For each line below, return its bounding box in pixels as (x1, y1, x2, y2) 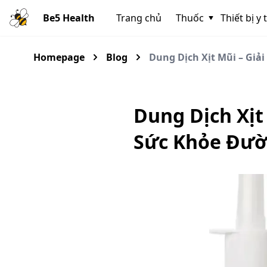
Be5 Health (43, 11, 95, 24)
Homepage (33, 51, 85, 64)
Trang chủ (116, 11, 162, 24)
